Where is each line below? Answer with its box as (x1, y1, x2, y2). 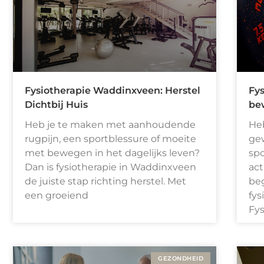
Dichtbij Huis (25, 99, 88, 111)
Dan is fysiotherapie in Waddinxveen (25, 161, 196, 173)
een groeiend (25, 190, 88, 202)
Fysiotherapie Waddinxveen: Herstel (25, 85, 200, 97)
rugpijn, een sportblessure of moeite (25, 133, 196, 145)
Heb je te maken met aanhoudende (25, 119, 196, 131)
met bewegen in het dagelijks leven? (25, 147, 200, 159)
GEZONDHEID (158, 255, 203, 263)
